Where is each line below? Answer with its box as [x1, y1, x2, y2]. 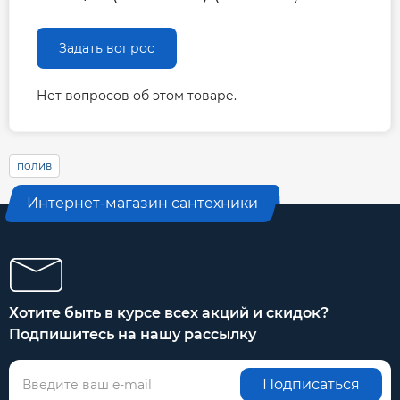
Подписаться [262, 376, 360, 394]
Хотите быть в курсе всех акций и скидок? [9, 304, 329, 322]
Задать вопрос [59, 40, 154, 57]
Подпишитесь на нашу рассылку [9, 326, 256, 344]
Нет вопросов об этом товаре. [37, 87, 237, 104]
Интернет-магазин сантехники [27, 195, 258, 212]
